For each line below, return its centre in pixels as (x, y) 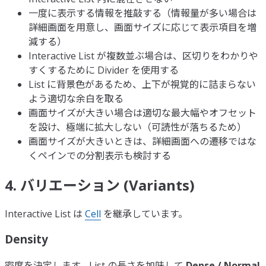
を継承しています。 (144, 214)
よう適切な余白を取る (76, 98)
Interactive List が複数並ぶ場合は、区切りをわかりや (143, 56)
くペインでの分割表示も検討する (100, 155)
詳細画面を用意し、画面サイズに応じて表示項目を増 (142, 27)
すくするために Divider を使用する (104, 70)
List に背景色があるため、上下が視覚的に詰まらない (142, 84)
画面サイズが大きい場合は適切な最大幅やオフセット (142, 113)
